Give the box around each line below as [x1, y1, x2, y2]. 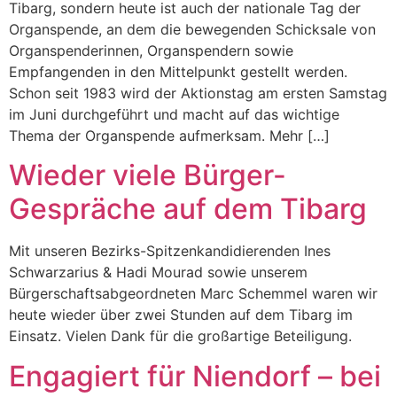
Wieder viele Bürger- [9, 158, 286, 193]
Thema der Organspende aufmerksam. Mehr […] [9, 127, 330, 144]
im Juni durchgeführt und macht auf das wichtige [9, 105, 339, 123]
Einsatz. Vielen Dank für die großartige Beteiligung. [9, 327, 352, 346]
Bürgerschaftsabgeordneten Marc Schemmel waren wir [9, 284, 378, 303]
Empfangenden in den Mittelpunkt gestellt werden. [9, 63, 347, 81]
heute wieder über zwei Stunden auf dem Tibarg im [9, 306, 353, 324]
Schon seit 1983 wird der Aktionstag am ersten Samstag [9, 84, 387, 102]
